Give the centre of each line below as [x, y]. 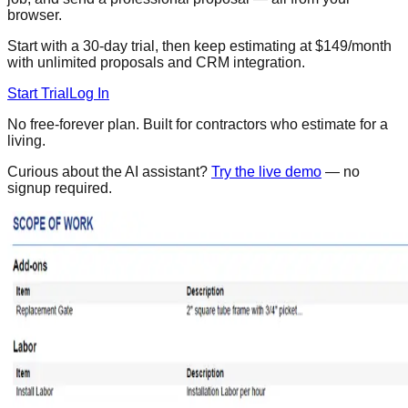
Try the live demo [266, 171]
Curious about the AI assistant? [107, 171]
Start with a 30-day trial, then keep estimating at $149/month [199, 46]
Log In [89, 93]
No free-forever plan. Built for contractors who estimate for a [198, 124]
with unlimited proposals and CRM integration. [156, 62]
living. [26, 140]
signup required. [60, 188]
